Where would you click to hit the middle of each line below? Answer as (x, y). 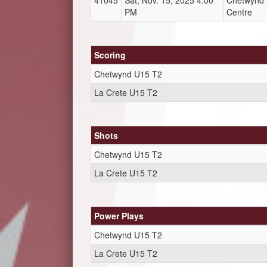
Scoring (110, 55)
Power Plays (119, 216)
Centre (239, 12)
